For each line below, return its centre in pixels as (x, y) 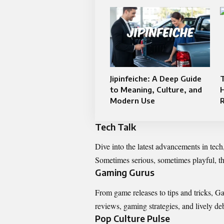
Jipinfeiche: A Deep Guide (156, 78)
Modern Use (132, 100)
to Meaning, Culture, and (156, 89)
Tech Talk (115, 126)
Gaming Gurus (125, 172)
